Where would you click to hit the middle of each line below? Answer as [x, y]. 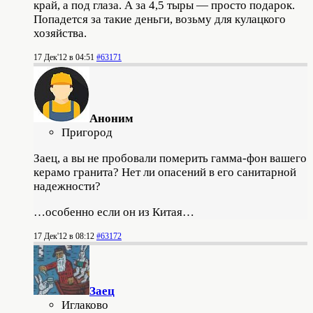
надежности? [67, 186]
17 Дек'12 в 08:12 [64, 236]
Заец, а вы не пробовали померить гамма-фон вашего [170, 158]
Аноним [111, 118]
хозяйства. [60, 33]
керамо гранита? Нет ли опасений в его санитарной [165, 172]
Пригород [87, 132]
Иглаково [85, 305]
